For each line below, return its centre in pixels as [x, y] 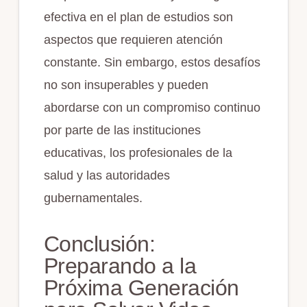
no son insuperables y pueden [126, 85]
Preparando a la [120, 266]
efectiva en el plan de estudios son [138, 17]
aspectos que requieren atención [133, 40]
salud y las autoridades [107, 176]
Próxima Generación [141, 288]
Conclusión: [99, 244]
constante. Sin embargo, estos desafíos [152, 63]
